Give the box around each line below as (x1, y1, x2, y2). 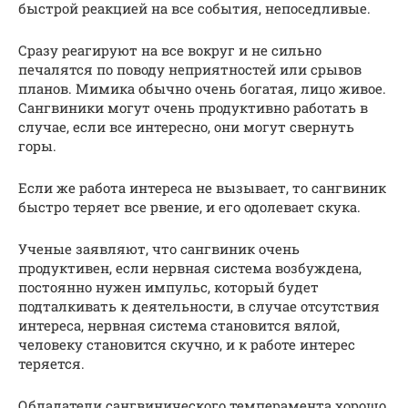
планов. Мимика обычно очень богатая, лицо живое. (18, 78, 386, 97)
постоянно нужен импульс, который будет (18, 277, 319, 296)
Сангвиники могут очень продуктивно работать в (18, 97, 368, 117)
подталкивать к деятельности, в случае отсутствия (18, 296, 380, 315)
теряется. (18, 353, 85, 372)
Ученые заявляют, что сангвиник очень (18, 239, 300, 258)
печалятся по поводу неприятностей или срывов (18, 59, 362, 78)
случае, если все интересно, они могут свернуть (18, 117, 354, 136)
